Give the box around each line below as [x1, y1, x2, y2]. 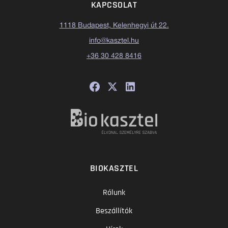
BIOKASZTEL [90, 162, 138, 174]
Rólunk [103, 187, 125, 198]
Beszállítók [96, 205, 132, 216]
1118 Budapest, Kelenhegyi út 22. [59, 22, 169, 29]
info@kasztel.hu [89, 37, 139, 44]
